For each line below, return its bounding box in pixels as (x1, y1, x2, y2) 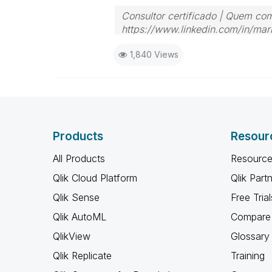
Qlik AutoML (53, 211, 106, 223)
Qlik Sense (53, 191, 100, 203)
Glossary (230, 230, 270, 242)
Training (230, 250, 265, 262)
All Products (53, 152, 105, 165)
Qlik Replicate (53, 250, 112, 262)
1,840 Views (129, 49, 178, 59)
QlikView (53, 230, 90, 242)
